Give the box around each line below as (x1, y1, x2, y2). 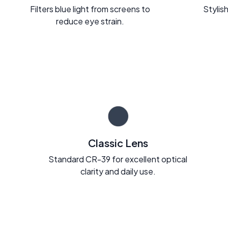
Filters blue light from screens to (30, 3, 150, 14)
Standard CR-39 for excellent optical (48, 153, 188, 164)
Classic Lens (88, 136, 148, 149)
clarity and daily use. (80, 165, 156, 177)
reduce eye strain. (56, 15, 124, 26)
